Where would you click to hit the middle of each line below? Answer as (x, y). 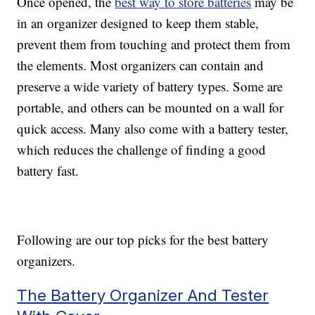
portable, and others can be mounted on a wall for (150, 108)
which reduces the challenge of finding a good (142, 150)
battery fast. (48, 171)
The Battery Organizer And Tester (143, 295)
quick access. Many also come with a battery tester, (153, 129)
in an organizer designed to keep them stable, (138, 23)
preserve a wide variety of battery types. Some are (150, 86)
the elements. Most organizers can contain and (141, 65)
